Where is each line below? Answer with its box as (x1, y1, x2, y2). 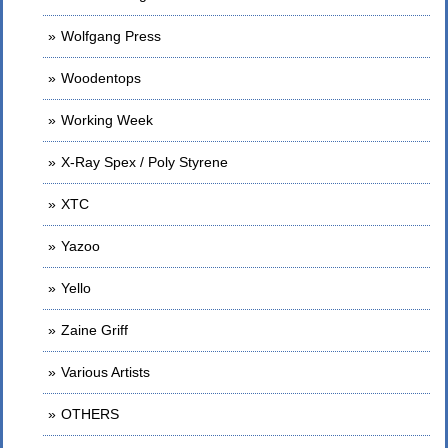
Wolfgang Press (61, 28, 161, 44)
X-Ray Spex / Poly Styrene (61, 154, 228, 170)
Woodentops (61, 70, 141, 86)
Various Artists (61, 364, 150, 380)
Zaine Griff (61, 322, 128, 338)
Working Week (61, 112, 153, 128)
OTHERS (61, 406, 119, 422)
